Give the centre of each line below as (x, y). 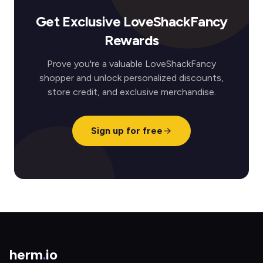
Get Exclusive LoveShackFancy (131, 21)
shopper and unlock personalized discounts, (131, 78)
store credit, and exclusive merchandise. (131, 92)
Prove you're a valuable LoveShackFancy (131, 64)
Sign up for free (127, 131)
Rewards (131, 40)
